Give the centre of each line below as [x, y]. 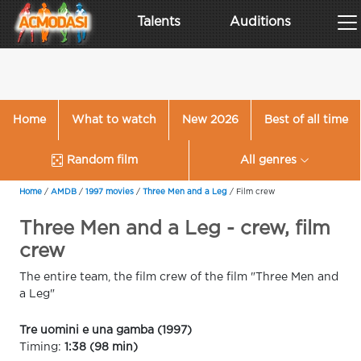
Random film [102, 160]
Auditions [261, 22]
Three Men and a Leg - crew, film [175, 229]
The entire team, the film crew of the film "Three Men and [179, 277]
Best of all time [306, 120]
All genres [268, 160]
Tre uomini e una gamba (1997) [106, 330]
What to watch [114, 120]
